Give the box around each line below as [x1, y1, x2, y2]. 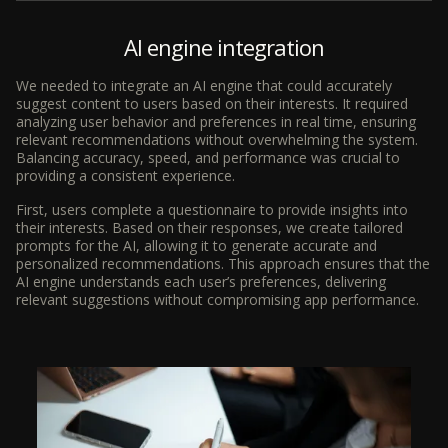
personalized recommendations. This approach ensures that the [16, 253, 430, 273]
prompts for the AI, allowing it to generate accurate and [16, 235, 377, 255]
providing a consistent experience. [16, 165, 235, 185]
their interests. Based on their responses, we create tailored [16, 217, 403, 237]
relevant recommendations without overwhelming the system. [16, 129, 418, 149]
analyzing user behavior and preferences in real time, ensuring [16, 111, 416, 131]
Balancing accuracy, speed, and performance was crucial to [16, 147, 400, 167]
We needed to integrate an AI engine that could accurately [16, 75, 392, 95]
